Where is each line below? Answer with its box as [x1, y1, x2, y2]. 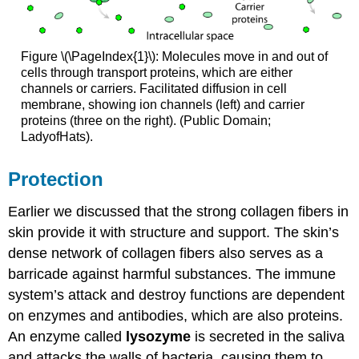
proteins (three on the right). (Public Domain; [20, 114, 271, 128]
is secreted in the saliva [195, 328, 345, 345]
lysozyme [126, 328, 196, 345]
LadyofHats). [20, 130, 93, 144]
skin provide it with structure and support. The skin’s [8, 224, 340, 240]
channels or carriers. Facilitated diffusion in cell [20, 82, 287, 96]
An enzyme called [8, 328, 127, 345]
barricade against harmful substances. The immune [8, 265, 337, 282]
